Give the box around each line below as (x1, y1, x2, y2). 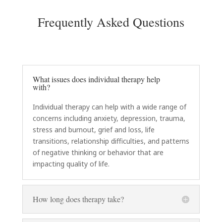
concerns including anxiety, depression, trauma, (32, 113, 185, 123)
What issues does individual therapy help (32, 74, 160, 85)
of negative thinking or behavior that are (32, 148, 164, 158)
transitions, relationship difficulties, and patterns (32, 136, 189, 146)
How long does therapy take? (32, 194, 124, 205)
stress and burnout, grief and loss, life (32, 125, 155, 135)
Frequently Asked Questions (37, 13, 184, 31)
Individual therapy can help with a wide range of (32, 102, 186, 112)
